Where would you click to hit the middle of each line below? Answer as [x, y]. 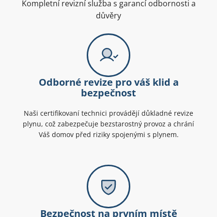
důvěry [108, 16]
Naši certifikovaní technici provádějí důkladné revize [108, 113]
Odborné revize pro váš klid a [108, 82]
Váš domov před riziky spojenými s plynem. [108, 135]
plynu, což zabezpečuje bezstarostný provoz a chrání [108, 124]
